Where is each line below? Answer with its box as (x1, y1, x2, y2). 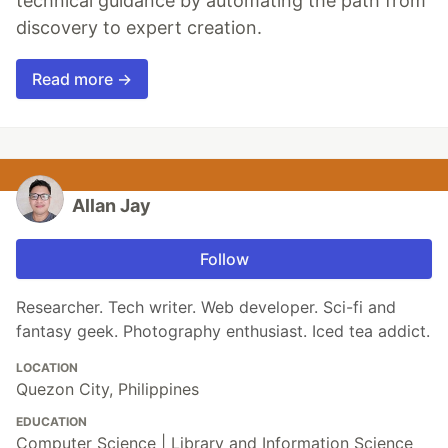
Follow (199, 249, 249, 270)
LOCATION (16, 360, 78, 376)
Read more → (32, 69, 132, 90)
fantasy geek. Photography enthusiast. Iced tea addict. (16, 321, 430, 342)
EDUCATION (16, 414, 87, 430)
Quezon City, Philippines (16, 379, 199, 400)
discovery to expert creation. (16, 17, 262, 39)
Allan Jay (72, 195, 151, 217)
